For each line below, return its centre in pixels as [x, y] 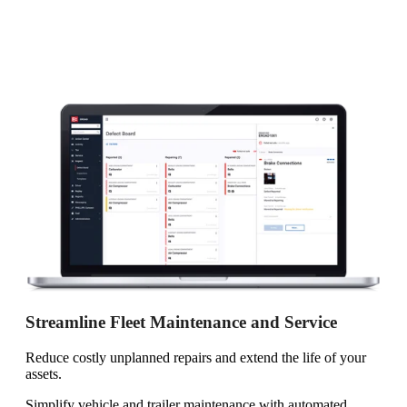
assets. [44, 373]
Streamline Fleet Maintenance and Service [181, 323]
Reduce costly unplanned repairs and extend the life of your [196, 357]
